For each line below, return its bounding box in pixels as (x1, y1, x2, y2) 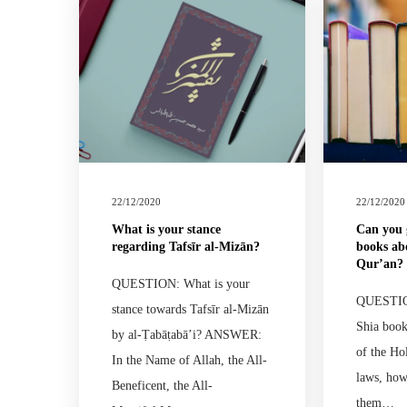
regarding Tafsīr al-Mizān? (112, 239, 260, 253)
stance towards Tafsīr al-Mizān (112, 302, 269, 316)
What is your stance (112, 222, 221, 236)
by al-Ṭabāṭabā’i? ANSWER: (112, 327, 262, 342)
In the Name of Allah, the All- (112, 352, 267, 367)
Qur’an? (356, 256, 403, 271)
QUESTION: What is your (112, 276, 250, 291)
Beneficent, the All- (112, 378, 213, 392)
